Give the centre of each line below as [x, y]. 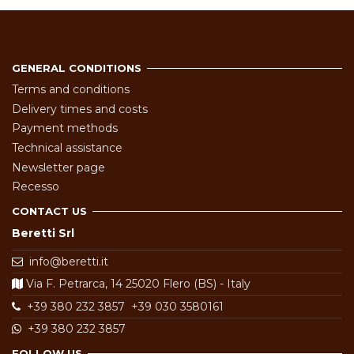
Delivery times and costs [80, 109]
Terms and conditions [71, 90]
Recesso [36, 187]
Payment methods [65, 128]
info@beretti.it [69, 261]
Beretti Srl [43, 233]
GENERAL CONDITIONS [77, 68]
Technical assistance [67, 148]
